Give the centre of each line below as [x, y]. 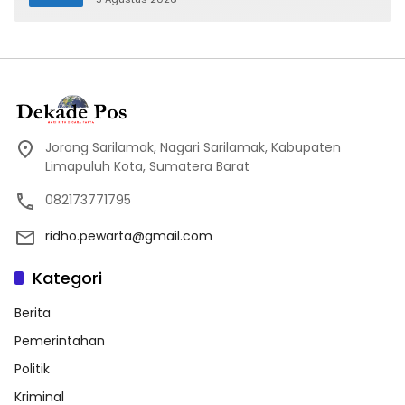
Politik [32, 368]
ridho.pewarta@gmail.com [129, 235]
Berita [33, 312]
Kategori [67, 278]
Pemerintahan [60, 340]
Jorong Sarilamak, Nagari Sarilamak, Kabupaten [193, 147]
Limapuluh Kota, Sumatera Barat [147, 166]
